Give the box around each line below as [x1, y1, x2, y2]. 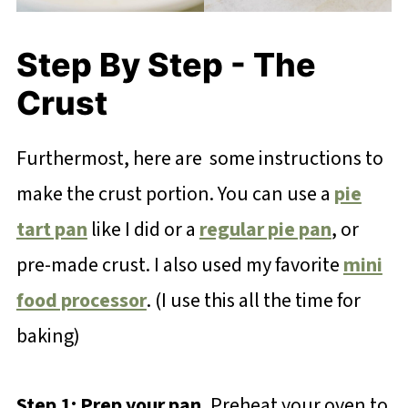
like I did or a [87, 214, 199, 244]
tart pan [15, 214, 87, 244]
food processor [15, 285, 147, 315]
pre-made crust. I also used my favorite [15, 250, 343, 280]
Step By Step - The [15, 44, 316, 85]
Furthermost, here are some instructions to [15, 143, 383, 173]
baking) [15, 321, 80, 351]
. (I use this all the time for [146, 285, 361, 315]
